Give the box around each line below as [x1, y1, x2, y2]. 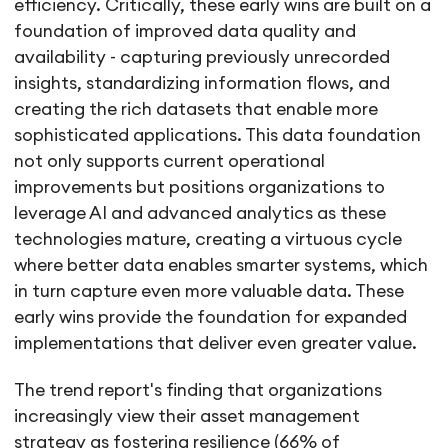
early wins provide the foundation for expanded [14, 308, 408, 326]
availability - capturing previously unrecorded [14, 48, 391, 66]
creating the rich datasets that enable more [14, 100, 379, 118]
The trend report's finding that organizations [14, 381, 383, 399]
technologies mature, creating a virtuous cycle [14, 230, 403, 248]
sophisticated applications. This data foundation [14, 126, 422, 144]
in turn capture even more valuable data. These [14, 282, 405, 300]
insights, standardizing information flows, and [14, 74, 391, 92]
